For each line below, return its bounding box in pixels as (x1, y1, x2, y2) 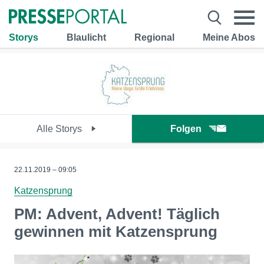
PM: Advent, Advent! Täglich (14, 205, 220, 223)
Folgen (170, 124, 202, 134)
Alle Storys (36, 124, 84, 134)
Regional (134, 32, 174, 42)
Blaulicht (67, 32, 106, 42)
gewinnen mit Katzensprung (14, 223, 217, 240)
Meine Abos (203, 32, 255, 42)
